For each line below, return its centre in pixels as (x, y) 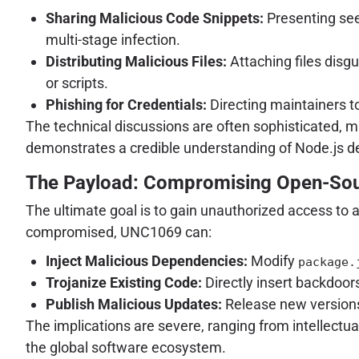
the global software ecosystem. (126, 348)
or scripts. (77, 83)
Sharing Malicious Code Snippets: (155, 18)
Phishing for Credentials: (126, 104)
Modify (273, 261)
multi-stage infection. (113, 39)
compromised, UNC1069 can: (119, 232)
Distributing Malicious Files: (136, 61)
